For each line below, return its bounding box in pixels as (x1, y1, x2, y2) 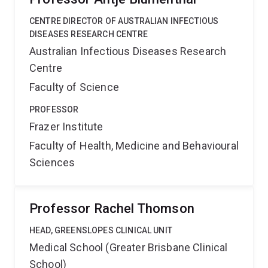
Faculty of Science (29, 81, 119, 93)
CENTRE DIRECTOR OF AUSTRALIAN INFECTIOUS (29, 16, 219, 26)
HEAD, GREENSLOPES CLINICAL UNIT (29, 226, 172, 235)
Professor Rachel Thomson (29, 201, 194, 216)
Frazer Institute (29, 120, 103, 133)
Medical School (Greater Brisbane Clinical (29, 241, 228, 254)
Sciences (29, 156, 75, 169)
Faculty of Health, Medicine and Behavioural (29, 139, 239, 152)
